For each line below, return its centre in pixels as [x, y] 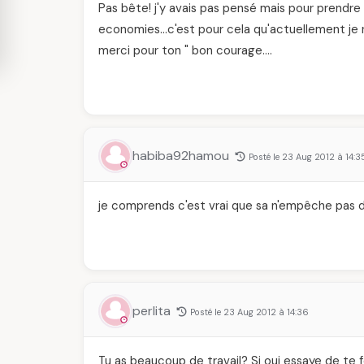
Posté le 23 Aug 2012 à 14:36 [249, 312]
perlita [153, 311]
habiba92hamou [182, 156]
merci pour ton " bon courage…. [185, 50]
